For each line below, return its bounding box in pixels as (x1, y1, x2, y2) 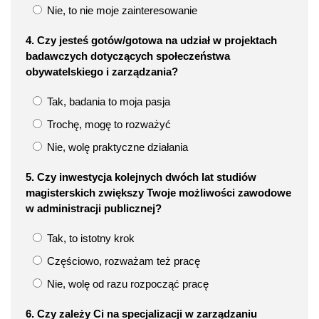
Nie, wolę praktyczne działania (44, 140, 188, 153)
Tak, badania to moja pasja (44, 95, 170, 108)
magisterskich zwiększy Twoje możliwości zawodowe (26, 186, 291, 199)
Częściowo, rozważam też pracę (44, 254, 200, 267)
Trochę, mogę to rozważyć (44, 117, 171, 130)
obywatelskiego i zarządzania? (26, 65, 178, 78)
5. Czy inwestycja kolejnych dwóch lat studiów (26, 170, 256, 183)
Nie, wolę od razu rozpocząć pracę (44, 277, 209, 290)
